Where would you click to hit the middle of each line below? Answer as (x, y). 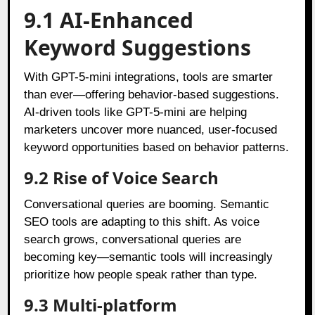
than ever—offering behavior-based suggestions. (152, 94)
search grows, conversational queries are (133, 239)
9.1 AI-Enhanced (109, 20)
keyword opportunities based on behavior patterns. (157, 147)
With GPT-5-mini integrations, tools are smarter (149, 77)
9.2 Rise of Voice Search (122, 177)
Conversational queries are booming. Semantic (147, 204)
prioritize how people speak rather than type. (141, 274)
